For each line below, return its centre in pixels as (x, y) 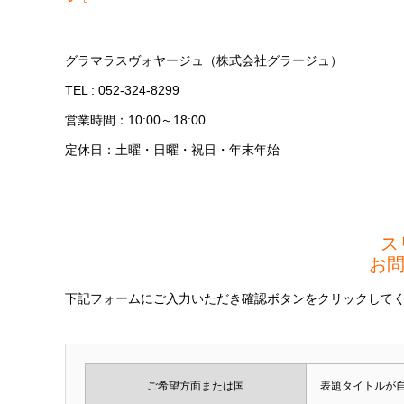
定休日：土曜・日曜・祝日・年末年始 (172, 149)
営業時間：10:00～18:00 (135, 119)
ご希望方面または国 (196, 386)
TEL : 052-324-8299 (129, 90)
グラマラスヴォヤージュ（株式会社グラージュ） (204, 60)
